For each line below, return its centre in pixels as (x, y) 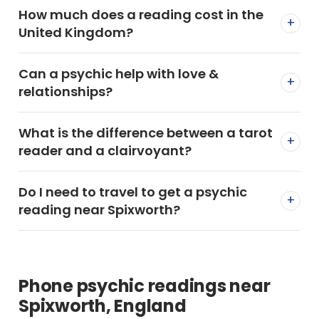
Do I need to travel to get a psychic (133, 192)
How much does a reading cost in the (141, 14)
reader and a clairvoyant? (105, 150)
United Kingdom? (76, 32)
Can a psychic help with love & (119, 73)
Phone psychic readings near (145, 286)
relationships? (66, 91)
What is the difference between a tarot (146, 132)
